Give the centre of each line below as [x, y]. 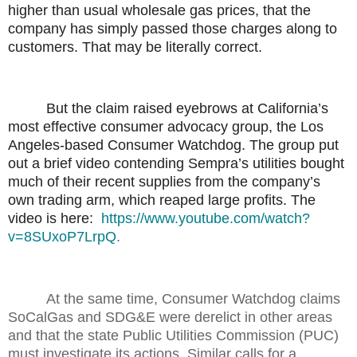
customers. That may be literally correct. [135, 47]
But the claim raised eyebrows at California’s [187, 109]
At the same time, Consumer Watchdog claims [193, 298]
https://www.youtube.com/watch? [206, 219]
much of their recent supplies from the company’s [164, 182]
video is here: [53, 219]
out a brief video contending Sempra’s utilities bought [176, 164]
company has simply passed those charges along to [173, 28]
